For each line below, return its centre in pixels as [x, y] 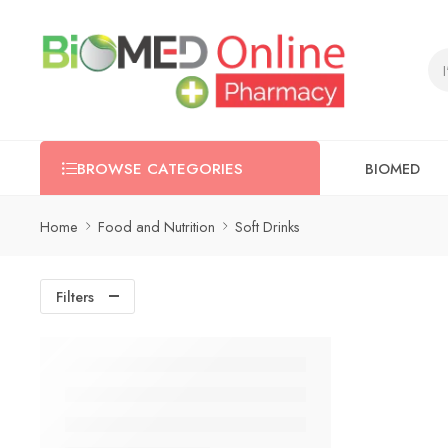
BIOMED [392, 168]
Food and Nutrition [156, 226]
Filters [75, 296]
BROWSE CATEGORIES [160, 169]
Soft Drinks [267, 226]
